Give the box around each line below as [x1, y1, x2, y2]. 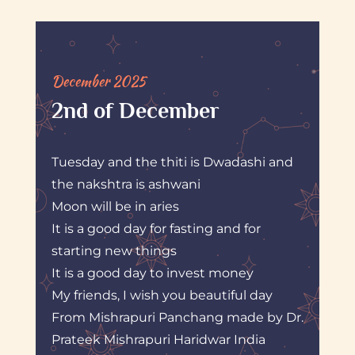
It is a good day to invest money [51, 265, 254, 281]
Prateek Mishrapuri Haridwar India [51, 331, 265, 347]
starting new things [51, 242, 177, 258]
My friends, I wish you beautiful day [51, 287, 273, 303]
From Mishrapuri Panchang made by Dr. [51, 309, 303, 325]
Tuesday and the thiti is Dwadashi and [51, 154, 293, 170]
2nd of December [51, 97, 219, 123]
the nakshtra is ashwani [51, 176, 200, 192]
